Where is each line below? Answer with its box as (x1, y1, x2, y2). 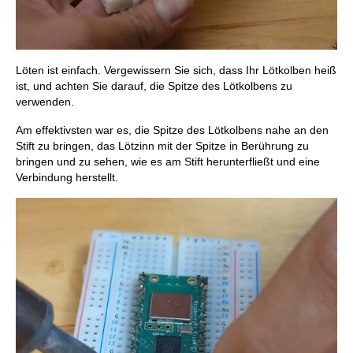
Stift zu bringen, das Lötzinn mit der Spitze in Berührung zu (16, 139, 309, 153)
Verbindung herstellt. (16, 171, 118, 184)
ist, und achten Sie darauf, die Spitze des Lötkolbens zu (16, 80, 292, 93)
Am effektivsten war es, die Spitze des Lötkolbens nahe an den (16, 124, 329, 137)
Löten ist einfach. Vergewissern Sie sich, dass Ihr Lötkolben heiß (16, 64, 336, 77)
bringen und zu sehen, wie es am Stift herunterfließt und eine (16, 155, 320, 169)
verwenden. (16, 95, 74, 109)
